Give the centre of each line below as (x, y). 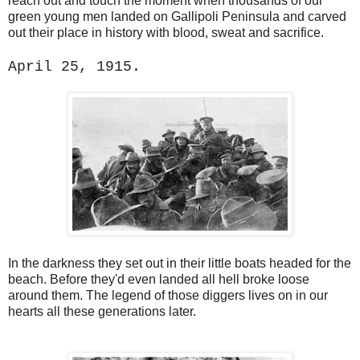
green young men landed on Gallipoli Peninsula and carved (177, 17)
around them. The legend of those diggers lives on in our (168, 296)
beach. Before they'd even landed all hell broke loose (159, 280)
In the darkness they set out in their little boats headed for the (180, 264)
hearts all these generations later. (102, 312)
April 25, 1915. (74, 67)
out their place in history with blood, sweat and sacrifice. (166, 33)
